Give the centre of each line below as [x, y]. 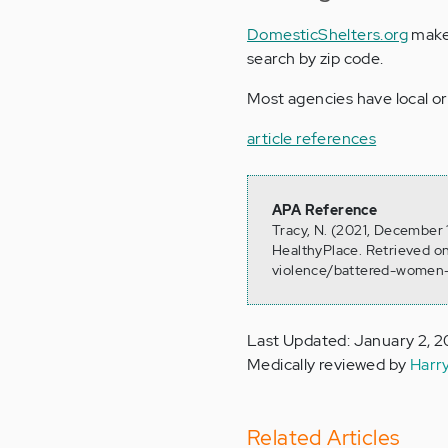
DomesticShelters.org [327, 35]
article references [312, 139]
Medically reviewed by [328, 365]
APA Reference [325, 210]
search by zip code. [315, 59]
